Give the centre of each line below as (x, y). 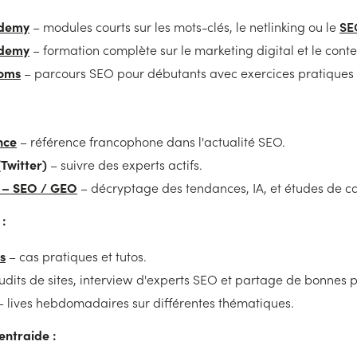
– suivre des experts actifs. (125, 165)
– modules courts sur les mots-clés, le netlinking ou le (184, 27)
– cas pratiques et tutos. (76, 256)
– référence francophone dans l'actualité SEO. (151, 141)
